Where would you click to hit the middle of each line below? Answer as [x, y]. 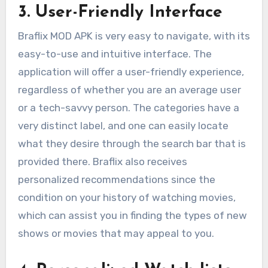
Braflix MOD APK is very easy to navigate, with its [134, 36]
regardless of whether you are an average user [129, 90]
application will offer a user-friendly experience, [131, 72]
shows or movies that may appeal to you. [116, 234]
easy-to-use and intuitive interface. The [115, 54]
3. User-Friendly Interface [120, 12]
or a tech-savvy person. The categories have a [128, 108]
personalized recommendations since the [116, 180]
